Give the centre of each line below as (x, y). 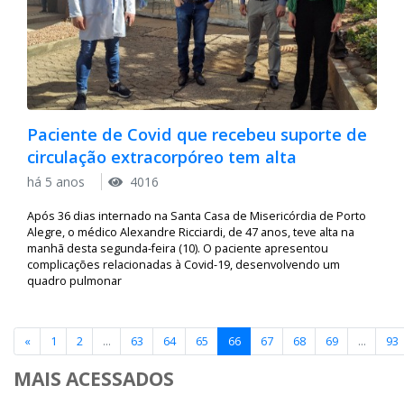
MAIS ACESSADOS (94, 379)
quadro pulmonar (74, 281)
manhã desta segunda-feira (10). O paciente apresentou (178, 249)
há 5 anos (58, 182)
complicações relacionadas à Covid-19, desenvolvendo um (184, 265)
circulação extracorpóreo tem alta (162, 156)
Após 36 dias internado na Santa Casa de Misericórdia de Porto (197, 216)
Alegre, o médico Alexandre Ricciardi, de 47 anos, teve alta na (191, 233)
